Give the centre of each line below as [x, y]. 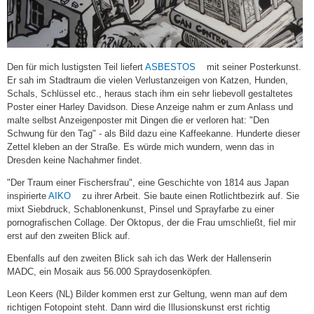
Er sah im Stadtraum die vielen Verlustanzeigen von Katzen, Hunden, [148, 81]
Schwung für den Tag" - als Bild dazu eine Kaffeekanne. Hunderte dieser [153, 134]
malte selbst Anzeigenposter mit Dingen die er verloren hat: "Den [138, 121]
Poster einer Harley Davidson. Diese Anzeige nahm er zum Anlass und [150, 107]
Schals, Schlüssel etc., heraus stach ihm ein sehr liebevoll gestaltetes [150, 94]
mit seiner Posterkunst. [253, 67]
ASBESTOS [170, 67]
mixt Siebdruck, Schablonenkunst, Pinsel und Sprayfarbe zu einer [141, 210]
